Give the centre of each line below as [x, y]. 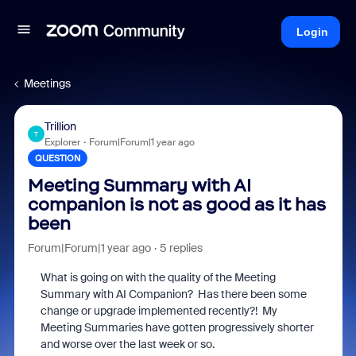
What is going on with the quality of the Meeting [158, 277]
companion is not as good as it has [176, 205]
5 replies [181, 248]
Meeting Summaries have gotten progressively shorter [177, 327]
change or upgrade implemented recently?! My [159, 311]
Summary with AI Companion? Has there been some [173, 294]
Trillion [60, 126]
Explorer [62, 142]
